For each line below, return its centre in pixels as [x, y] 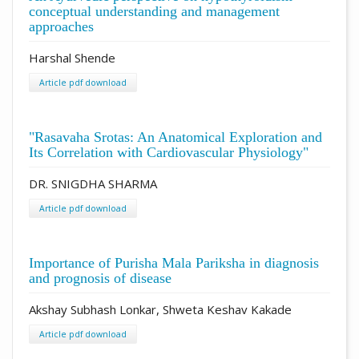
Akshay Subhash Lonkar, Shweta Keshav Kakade [160, 309]
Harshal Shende [72, 57]
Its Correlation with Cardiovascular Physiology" [169, 152]
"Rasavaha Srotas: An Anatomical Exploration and [175, 137]
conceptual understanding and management [154, 11]
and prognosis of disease [100, 278]
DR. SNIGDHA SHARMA [93, 183]
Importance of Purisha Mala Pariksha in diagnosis [174, 262]
